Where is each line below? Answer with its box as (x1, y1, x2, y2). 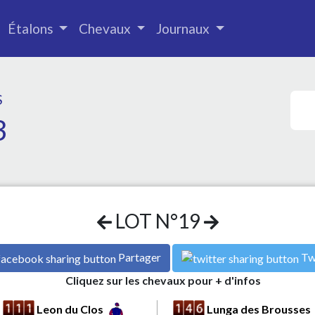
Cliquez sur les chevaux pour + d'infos (65, 273, 261, 287)
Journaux (156, 20, 213, 37)
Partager (117, 250, 161, 264)
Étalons (7, 20, 56, 37)
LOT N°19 (111, 209, 204, 233)
